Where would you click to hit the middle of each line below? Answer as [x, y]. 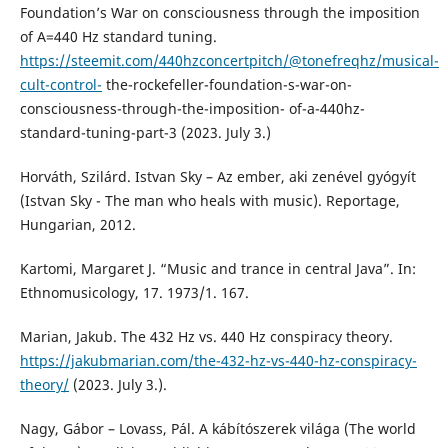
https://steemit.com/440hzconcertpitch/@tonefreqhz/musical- [229, 61]
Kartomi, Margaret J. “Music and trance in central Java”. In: [217, 269]
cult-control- [60, 85]
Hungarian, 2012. [77, 225]
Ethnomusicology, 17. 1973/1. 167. [134, 293]
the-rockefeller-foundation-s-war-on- [226, 85]
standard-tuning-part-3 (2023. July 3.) [145, 133]
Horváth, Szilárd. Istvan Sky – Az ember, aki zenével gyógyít [217, 177]
